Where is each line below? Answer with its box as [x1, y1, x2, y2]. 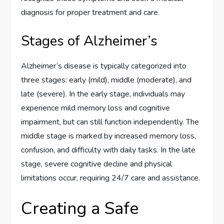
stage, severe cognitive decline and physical [21, 158, 172, 170]
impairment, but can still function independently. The [21, 116, 199, 128]
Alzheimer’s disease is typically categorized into [21, 60, 187, 72]
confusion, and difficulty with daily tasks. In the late [21, 144, 196, 156]
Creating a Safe [21, 197, 139, 220]
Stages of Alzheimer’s [21, 31, 158, 51]
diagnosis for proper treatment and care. [21, 7, 160, 18]
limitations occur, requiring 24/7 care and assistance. [21, 172, 200, 184]
